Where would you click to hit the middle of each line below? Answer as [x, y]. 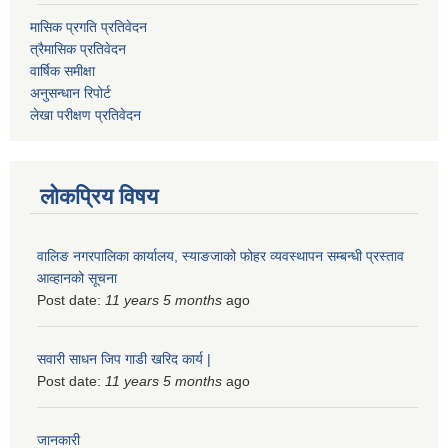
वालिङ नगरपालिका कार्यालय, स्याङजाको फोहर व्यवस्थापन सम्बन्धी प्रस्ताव [220, 255]
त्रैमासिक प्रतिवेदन [78, 48]
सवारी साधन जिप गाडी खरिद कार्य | [124, 358]
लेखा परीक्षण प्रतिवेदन [85, 114]
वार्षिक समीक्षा [62, 70]
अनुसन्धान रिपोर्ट [70, 92]
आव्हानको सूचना [77, 277]
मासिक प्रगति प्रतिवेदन [88, 26]
